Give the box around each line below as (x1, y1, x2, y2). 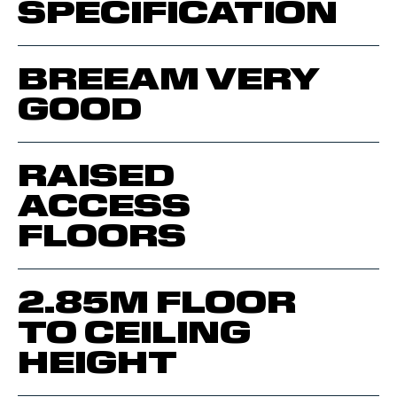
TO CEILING (18, 314, 251, 351)
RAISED (18, 157, 175, 194)
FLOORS (18, 217, 186, 254)
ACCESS (18, 187, 191, 224)
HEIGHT (18, 344, 177, 381)
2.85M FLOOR (18, 284, 296, 321)
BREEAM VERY (18, 60, 319, 97)
